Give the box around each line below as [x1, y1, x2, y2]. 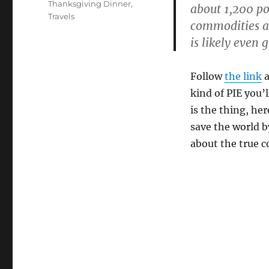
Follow [190, 70, 225, 82]
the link [224, 70, 262, 82]
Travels [48, 11, 75, 21]
